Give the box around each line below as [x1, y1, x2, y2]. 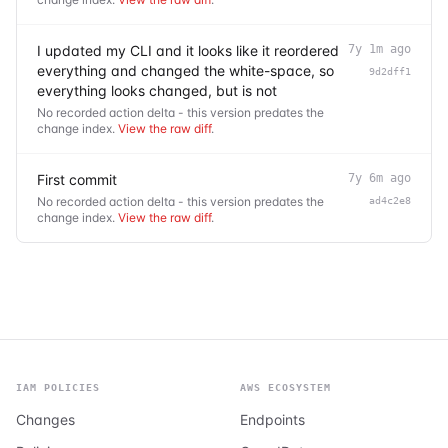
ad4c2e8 [369, 194, 411, 206]
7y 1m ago [348, 41, 411, 56]
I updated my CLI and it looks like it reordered [37, 41, 339, 59]
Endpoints [240, 410, 305, 428]
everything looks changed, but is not [37, 81, 277, 99]
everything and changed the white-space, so [37, 61, 334, 79]
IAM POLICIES [16, 381, 100, 393]
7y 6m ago [348, 170, 411, 185]
